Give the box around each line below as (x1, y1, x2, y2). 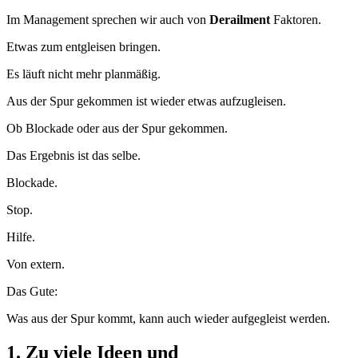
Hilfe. (6, 229, 35, 244)
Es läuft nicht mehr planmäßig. (6, 66, 161, 81)
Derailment (209, 12, 273, 26)
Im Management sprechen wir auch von (6, 12, 209, 26)
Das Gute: (6, 284, 64, 298)
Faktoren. (273, 12, 324, 26)
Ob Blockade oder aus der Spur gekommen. (6, 121, 228, 135)
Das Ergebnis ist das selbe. (6, 148, 141, 162)
